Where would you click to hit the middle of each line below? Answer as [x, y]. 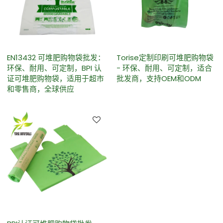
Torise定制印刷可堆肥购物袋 [165, 57]
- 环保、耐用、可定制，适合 [164, 68]
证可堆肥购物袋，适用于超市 [56, 78]
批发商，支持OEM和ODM [159, 78]
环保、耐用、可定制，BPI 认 [55, 68]
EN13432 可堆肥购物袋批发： [56, 57]
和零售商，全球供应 [41, 89]
